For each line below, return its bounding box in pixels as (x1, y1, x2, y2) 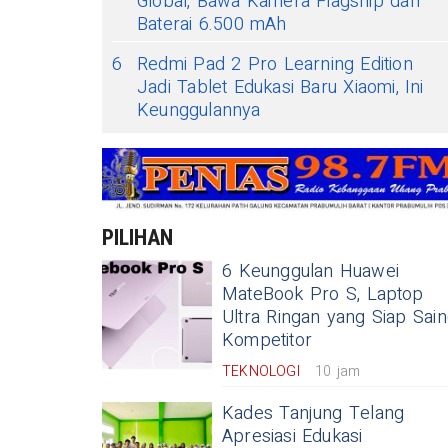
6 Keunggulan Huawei (222, 258, 399, 285)
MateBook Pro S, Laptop (222, 281, 424, 308)
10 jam (314, 361, 361, 382)
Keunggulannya (137, 97, 261, 124)
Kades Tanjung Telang (222, 400, 405, 427)
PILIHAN (102, 225, 173, 250)
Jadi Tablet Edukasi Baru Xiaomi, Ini (137, 74, 424, 101)
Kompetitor (222, 327, 312, 354)
